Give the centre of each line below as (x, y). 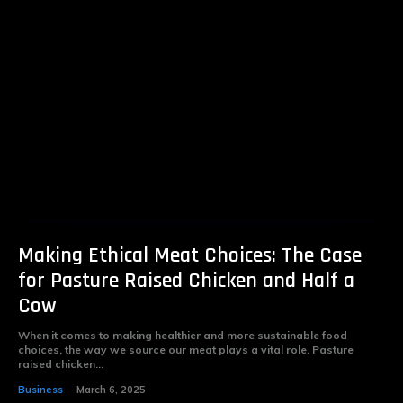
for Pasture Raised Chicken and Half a (186, 280)
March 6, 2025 (111, 389)
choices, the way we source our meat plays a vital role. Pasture (186, 349)
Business (40, 389)
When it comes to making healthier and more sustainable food (183, 335)
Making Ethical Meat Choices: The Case (190, 255)
